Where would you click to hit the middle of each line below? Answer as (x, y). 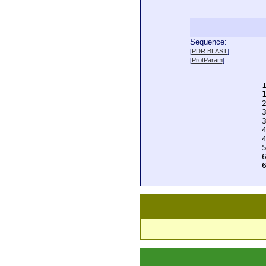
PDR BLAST (209, 51)
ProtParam (207, 60)
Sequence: (208, 42)
